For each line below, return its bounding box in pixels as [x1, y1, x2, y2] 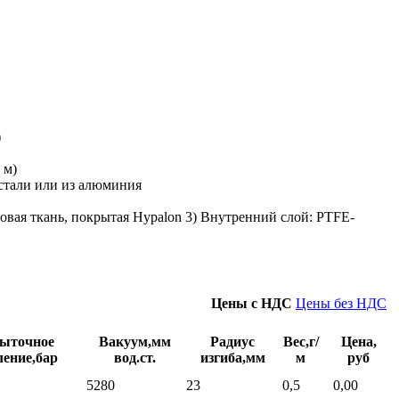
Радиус [210, 333, 255, 349]
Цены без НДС [296, 295, 387, 311]
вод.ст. [113, 349, 156, 365]
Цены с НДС [211, 295, 296, 311]
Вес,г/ [282, 333, 319, 349]
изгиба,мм [199, 349, 265, 365]
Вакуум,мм [98, 333, 171, 349]
